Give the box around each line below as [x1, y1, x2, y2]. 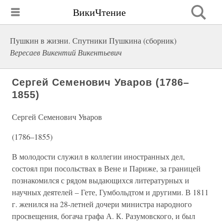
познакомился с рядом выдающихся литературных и [12, 175, 189, 185]
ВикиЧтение [73, 5, 126, 19]
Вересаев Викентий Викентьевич [10, 47, 122, 57]
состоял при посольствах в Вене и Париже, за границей [12, 163, 201, 173]
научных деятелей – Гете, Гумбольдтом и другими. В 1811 [12, 187, 209, 197]
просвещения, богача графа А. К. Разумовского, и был [12, 211, 195, 221]
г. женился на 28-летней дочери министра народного [12, 199, 192, 209]
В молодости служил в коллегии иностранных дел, [12, 151, 185, 162]
